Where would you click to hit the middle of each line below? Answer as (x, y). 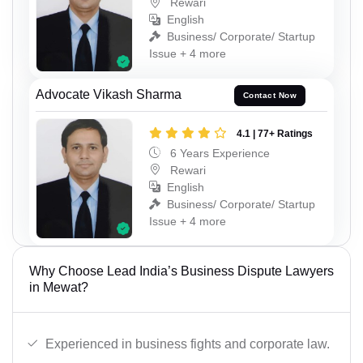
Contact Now (270, 96)
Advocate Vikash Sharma (109, 94)
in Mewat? (59, 288)
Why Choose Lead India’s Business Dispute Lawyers (181, 271)
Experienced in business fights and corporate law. (188, 344)
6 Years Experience (218, 153)
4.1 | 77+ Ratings (275, 133)
